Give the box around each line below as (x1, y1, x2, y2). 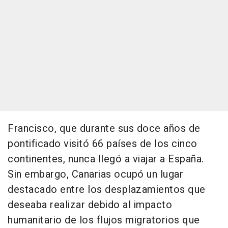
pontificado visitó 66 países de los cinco (8, 136, 197, 152)
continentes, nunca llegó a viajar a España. (8, 152, 204, 167)
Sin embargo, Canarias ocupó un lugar (8, 167, 183, 182)
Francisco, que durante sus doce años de (8, 121, 201, 136)
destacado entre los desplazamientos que (8, 182, 206, 197)
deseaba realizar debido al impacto (8, 197, 172, 213)
